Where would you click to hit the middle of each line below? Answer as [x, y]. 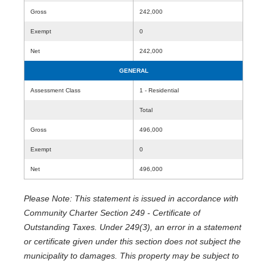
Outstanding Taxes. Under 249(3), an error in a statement [133, 227]
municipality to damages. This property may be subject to [131, 256]
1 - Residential [159, 90]
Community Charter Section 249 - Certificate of [112, 213]
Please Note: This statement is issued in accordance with [131, 198]
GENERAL [133, 71]
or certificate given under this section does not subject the [132, 241]
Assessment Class [55, 90]
